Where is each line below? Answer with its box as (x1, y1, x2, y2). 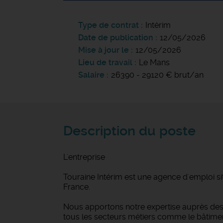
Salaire (78, 70, 105, 80)
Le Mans (139, 58, 170, 67)
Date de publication (78, 33, 155, 42)
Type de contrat (78, 20, 139, 30)
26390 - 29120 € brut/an (111, 70, 204, 80)
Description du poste (63, 123, 196, 139)
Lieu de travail (78, 58, 132, 67)
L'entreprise (63, 152, 105, 162)
